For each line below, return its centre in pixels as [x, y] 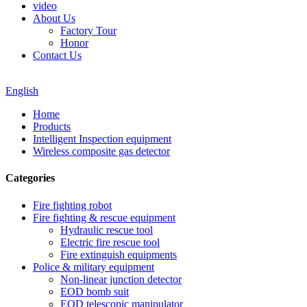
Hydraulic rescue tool [107, 230]
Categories [30, 178]
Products [52, 126]
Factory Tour [88, 30]
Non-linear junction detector [121, 279]
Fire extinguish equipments [119, 254]
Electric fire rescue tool [110, 242]
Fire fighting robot [72, 205]
